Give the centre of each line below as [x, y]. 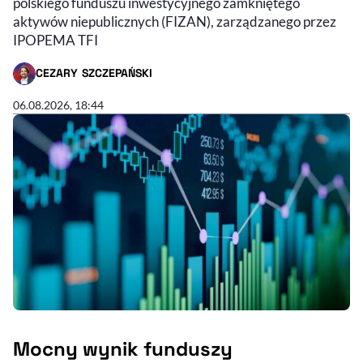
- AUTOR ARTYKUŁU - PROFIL [89, 81]
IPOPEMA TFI [56, 40]
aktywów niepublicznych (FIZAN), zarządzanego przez [175, 21]
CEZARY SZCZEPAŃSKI [94, 73]
